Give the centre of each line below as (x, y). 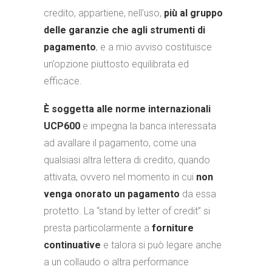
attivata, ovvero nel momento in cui (120, 177)
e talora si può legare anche (161, 245)
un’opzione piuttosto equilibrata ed (116, 64)
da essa (198, 194)
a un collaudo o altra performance (116, 262)
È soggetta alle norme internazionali (127, 109)
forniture (173, 228)
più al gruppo (193, 13)
